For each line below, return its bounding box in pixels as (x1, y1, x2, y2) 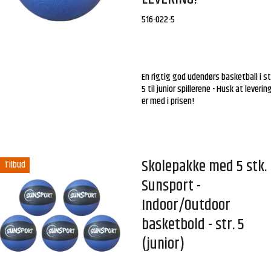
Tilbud (4, 157, 25, 173)
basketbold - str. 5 (142, 213, 245, 237)
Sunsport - (142, 174, 201, 198)
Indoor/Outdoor (142, 194, 231, 218)
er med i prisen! (142, 94, 195, 109)
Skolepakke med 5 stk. (142, 155, 267, 179)
